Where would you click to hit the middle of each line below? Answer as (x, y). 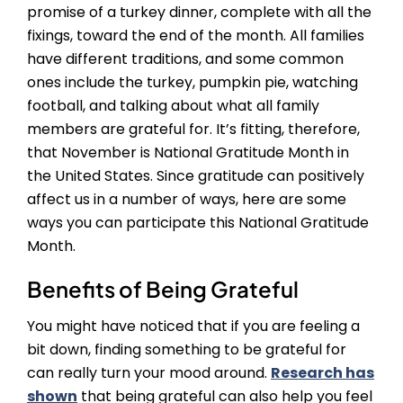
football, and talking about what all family (173, 106)
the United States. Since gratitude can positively (196, 176)
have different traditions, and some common (185, 59)
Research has (322, 373)
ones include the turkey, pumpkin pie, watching (193, 83)
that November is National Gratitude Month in (188, 153)
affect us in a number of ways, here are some (187, 200)
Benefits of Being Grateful (163, 289)
